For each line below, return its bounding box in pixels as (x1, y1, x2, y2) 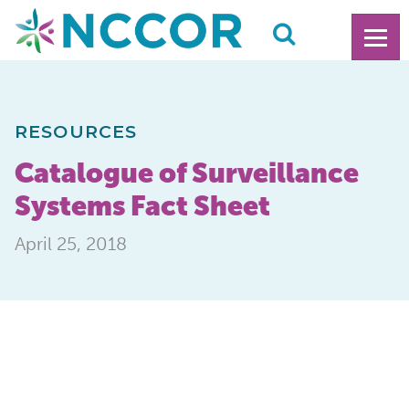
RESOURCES (15, 120, 138, 142)
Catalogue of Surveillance (15, 156, 359, 189)
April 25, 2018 (15, 232, 127, 255)
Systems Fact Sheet (15, 189, 270, 222)
